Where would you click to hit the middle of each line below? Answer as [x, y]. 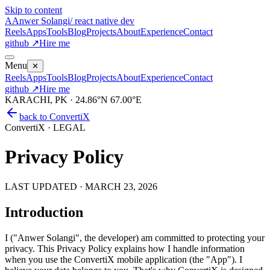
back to [34, 117]
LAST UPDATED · [45, 186]
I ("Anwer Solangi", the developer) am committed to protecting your [135, 237]
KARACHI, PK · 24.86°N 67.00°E [73, 100]
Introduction [44, 212]
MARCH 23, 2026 [121, 186]
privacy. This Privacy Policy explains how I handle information [125, 248]
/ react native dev [102, 21]
